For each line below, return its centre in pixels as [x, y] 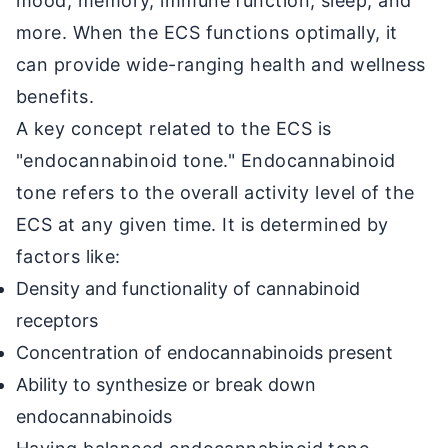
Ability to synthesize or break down [166, 384]
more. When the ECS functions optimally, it [207, 32]
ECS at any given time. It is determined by [202, 224]
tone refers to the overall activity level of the [215, 192]
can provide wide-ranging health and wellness [221, 64]
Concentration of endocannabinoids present [204, 352]
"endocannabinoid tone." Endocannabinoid [206, 160]
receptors [57, 320]
